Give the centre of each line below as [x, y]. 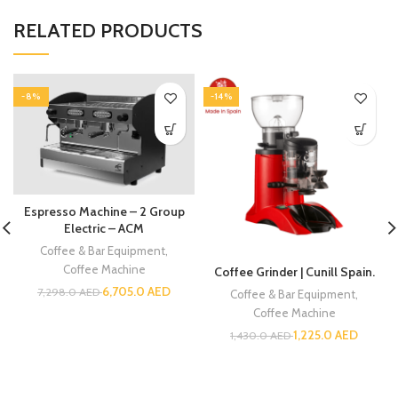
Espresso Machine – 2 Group [104, 212]
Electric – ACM [104, 229]
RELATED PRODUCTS [108, 31]
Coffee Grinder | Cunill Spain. [294, 272]
